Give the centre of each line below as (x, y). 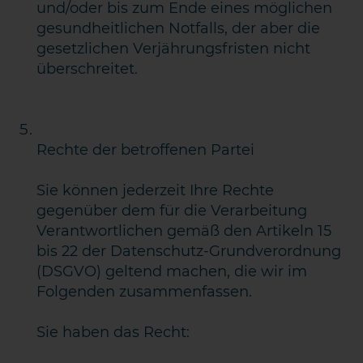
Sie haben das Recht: (113, 332)
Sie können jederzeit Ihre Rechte (156, 190)
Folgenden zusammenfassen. (145, 292)
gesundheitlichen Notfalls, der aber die (179, 28)
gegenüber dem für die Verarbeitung (172, 211)
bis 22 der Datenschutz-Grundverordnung (189, 251)
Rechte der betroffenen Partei (146, 150)
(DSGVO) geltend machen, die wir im (172, 271)
